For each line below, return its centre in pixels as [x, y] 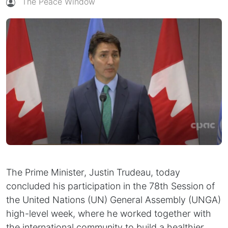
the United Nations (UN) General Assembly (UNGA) [113, 200]
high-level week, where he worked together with [109, 214]
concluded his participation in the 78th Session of [110, 186]
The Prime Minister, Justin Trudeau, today [93, 173]
